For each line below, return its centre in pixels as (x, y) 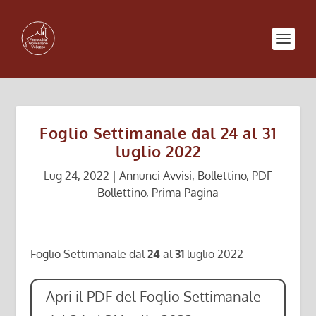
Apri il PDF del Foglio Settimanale (153, 297)
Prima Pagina (185, 193)
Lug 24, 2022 (77, 176)
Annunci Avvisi (156, 176)
